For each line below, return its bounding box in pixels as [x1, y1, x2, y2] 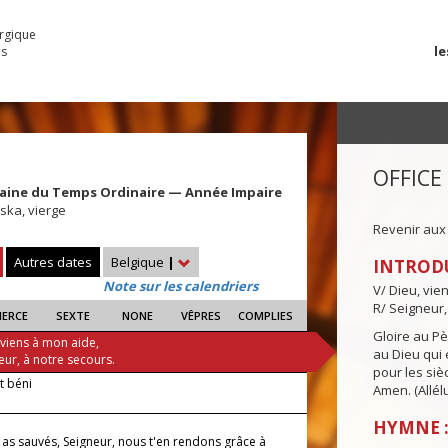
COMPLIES [237, 308, 293, 324]
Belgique [111, 253, 167, 272]
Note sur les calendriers [103, 277, 258, 296]
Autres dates [14, 253, 92, 272]
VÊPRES [181, 308, 222, 324]
